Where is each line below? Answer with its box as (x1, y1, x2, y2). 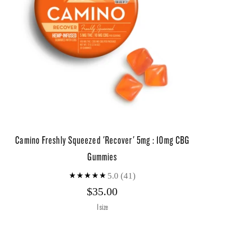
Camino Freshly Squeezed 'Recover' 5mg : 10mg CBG (15, 133, 190, 147)
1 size (96, 201, 108, 212)
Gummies (87, 150, 118, 163)
